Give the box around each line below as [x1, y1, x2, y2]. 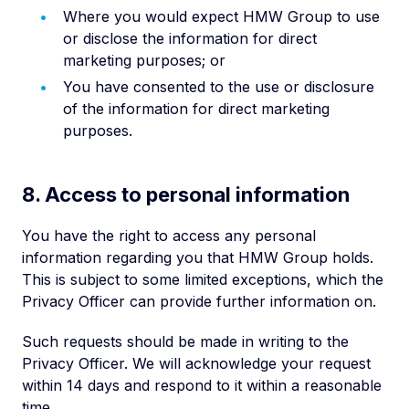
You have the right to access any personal [22, 226, 316, 245]
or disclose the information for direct [63, 29, 317, 47]
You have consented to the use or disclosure [63, 78, 374, 96]
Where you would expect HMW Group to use [63, 7, 380, 26]
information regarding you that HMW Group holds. [22, 248, 373, 267]
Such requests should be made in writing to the [22, 332, 349, 351]
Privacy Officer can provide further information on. [22, 292, 376, 310]
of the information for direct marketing [63, 100, 330, 118]
